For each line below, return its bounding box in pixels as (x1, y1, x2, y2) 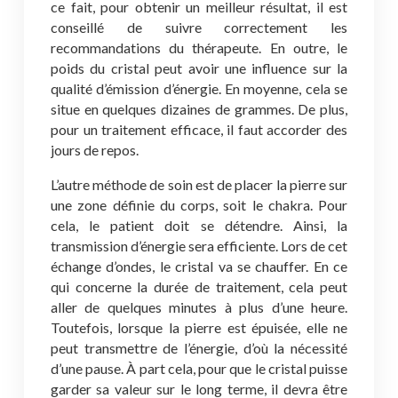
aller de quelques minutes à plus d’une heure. (51, 298, 347, 315)
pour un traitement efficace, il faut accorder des (51, 121, 347, 138)
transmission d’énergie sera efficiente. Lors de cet (51, 237, 347, 254)
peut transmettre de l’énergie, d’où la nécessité (51, 339, 347, 356)
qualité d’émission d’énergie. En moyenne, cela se (51, 80, 347, 97)
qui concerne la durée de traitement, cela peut (51, 278, 347, 295)
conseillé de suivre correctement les (51, 19, 347, 36)
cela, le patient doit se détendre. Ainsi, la (51, 217, 347, 234)
